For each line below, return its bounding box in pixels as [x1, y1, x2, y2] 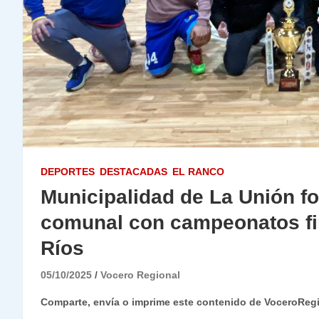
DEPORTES [41, 166, 95, 178]
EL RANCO [172, 166, 224, 178]
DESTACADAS [100, 166, 167, 178]
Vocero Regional [100, 269, 180, 281]
